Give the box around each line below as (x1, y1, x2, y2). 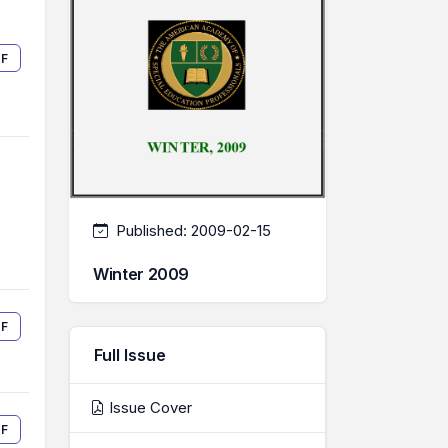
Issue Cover (105, 398, 192, 418)
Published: (112, 221, 191, 241)
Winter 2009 (93, 264, 190, 285)
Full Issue (94, 345, 166, 366)
